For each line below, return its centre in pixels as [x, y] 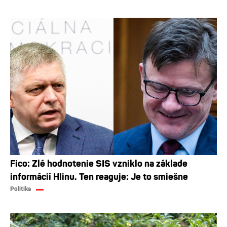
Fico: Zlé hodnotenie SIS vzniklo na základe [99, 164]
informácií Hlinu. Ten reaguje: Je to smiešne [99, 177]
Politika [21, 189]
